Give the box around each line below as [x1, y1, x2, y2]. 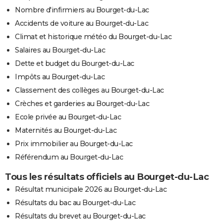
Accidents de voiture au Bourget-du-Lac [15, 18, 148, 28]
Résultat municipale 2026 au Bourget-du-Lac [15, 184, 166, 194]
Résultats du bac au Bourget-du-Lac [15, 198, 135, 207]
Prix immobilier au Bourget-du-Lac [15, 139, 133, 148]
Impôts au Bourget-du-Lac [15, 72, 105, 81]
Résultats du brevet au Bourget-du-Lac [15, 211, 146, 221]
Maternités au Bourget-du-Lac [15, 125, 116, 135]
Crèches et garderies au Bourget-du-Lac [15, 99, 149, 108]
